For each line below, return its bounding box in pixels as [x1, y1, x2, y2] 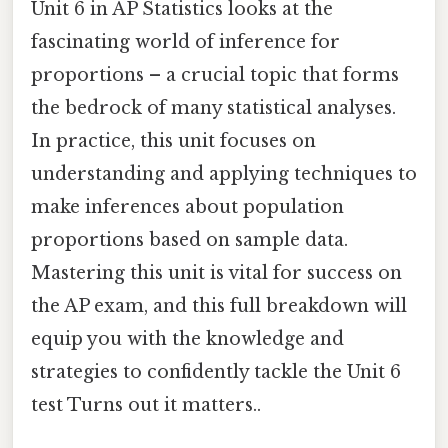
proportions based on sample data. [31, 228, 348, 251]
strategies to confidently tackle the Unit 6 [31, 360, 401, 383]
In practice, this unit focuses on [31, 129, 316, 152]
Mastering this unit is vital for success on [31, 261, 402, 284]
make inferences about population [31, 195, 344, 218]
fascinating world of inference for [31, 30, 340, 53]
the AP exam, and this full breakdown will [31, 294, 407, 317]
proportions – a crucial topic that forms [31, 63, 399, 86]
